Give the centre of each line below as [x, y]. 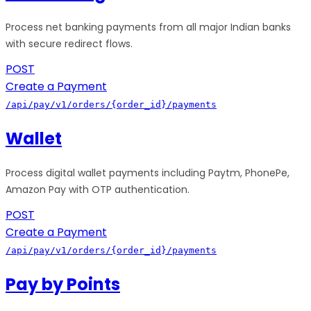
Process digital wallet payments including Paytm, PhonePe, [148, 173]
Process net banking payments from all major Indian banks [148, 27]
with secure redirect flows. [69, 43]
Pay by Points [63, 284]
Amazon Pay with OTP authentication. [98, 189]
